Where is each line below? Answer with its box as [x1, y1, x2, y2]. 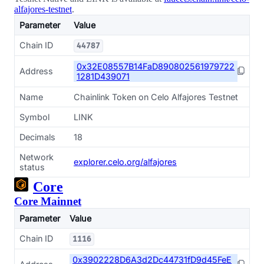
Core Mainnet [14, 195, 81, 207]
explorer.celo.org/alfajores [74, 157, 177, 167]
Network [19, 152, 54, 162]
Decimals [19, 132, 55, 142]
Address [19, 66, 53, 76]
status [19, 162, 45, 172]
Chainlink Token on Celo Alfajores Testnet [74, 92, 238, 102]
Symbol [19, 112, 49, 122]
